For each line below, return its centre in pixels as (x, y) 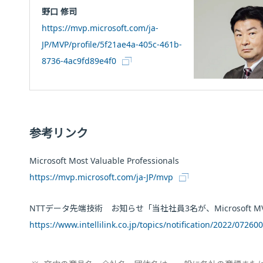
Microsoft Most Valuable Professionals (104, 161)
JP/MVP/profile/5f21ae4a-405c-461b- (112, 44)
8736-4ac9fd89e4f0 (79, 61)
